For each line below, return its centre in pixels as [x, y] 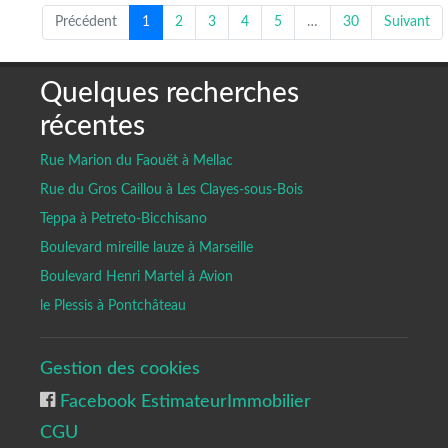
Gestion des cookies [120, 368]
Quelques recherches [169, 92]
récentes [92, 125]
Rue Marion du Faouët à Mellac [136, 160]
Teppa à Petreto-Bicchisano [123, 218]
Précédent [86, 21]
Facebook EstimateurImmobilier [183, 401]
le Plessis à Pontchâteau [113, 305]
